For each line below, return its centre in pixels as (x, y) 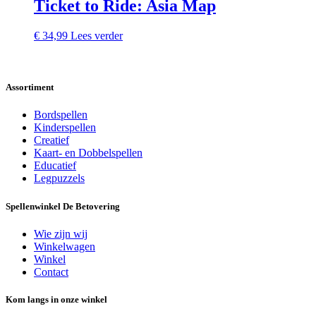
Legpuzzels (59, 178)
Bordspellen (61, 115)
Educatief (55, 166)
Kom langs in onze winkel (56, 299)
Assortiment (30, 87)
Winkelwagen (65, 246)
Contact (51, 272)
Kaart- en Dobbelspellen (88, 153)
